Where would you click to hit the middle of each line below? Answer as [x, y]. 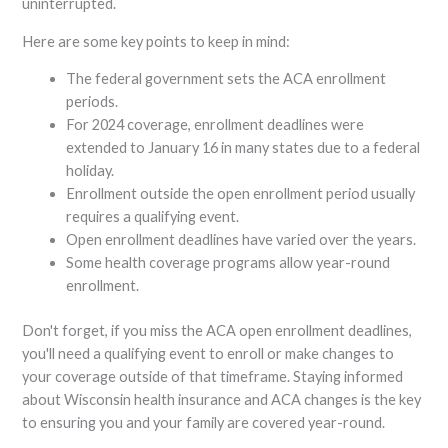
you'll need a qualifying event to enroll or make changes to [208, 354]
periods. [92, 102]
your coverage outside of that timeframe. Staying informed [213, 377]
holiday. [90, 171]
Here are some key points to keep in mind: [156, 41]
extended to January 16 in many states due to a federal [243, 148]
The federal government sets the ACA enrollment [226, 79]
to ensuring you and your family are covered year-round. [204, 423]
